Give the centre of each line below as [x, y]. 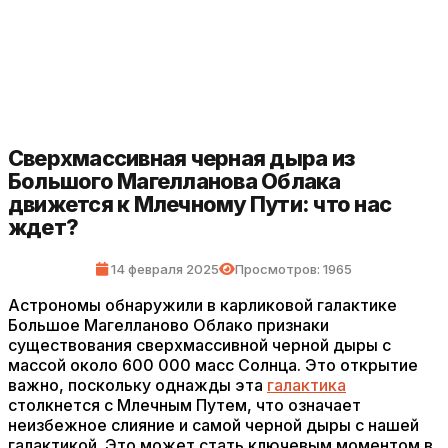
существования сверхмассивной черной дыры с [199, 345]
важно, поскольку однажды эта [137, 385]
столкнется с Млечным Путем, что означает [184, 405]
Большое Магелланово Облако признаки [168, 325]
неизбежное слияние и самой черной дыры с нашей [213, 425]
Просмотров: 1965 [293, 269]
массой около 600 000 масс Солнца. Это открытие [213, 365]
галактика [306, 385]
